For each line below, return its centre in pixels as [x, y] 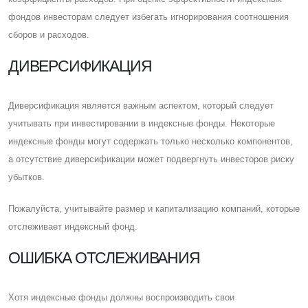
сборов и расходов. [49, 34]
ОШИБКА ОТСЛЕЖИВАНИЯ [104, 257]
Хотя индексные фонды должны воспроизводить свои [121, 297]
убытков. [26, 177]
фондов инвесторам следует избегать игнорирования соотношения [148, 16]
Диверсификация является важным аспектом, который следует [141, 105]
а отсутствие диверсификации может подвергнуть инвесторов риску [151, 159]
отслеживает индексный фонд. [73, 226]
